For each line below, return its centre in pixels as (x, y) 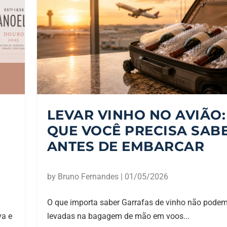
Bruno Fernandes (88, 177)
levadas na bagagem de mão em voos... (118, 216)
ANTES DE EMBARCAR (126, 147)
